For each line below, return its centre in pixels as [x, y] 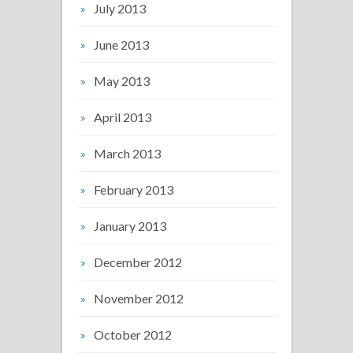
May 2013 [122, 80]
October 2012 [133, 334]
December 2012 [138, 262]
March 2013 [127, 153]
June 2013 [121, 44]
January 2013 [130, 225]
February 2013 [134, 189]
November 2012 [139, 298]
